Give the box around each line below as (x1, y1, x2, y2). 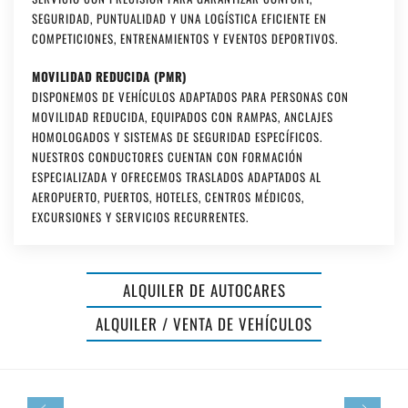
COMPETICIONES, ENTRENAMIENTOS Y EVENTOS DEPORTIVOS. (32, 29, 338, 48)
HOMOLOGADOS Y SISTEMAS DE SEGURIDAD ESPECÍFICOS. (32, 127, 322, 147)
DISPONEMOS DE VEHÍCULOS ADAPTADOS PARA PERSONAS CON (32, 87, 349, 107)
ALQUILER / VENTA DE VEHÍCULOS (96, 312, 312, 336)
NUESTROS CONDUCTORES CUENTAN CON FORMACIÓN (32, 148, 303, 167)
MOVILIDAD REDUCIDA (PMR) (32, 67, 187, 87)
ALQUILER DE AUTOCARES (122, 279, 286, 302)
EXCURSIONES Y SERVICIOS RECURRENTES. (32, 208, 249, 227)
